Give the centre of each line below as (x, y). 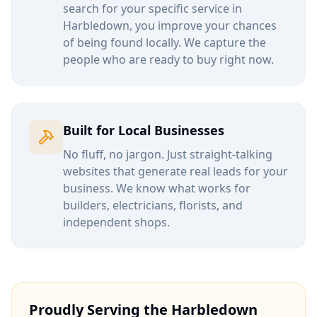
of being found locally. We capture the (165, 42)
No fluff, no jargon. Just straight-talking (168, 154)
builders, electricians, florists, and (153, 205)
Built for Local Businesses (144, 130)
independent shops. (116, 222)
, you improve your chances (203, 25)
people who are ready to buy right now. (168, 59)
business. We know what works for (157, 188)
